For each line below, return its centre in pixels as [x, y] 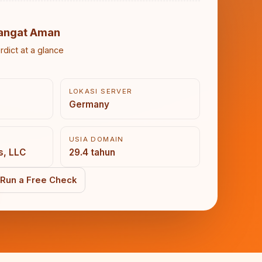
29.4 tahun [92, 152]
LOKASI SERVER [101, 91]
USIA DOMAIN [96, 139]
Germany [89, 104]
